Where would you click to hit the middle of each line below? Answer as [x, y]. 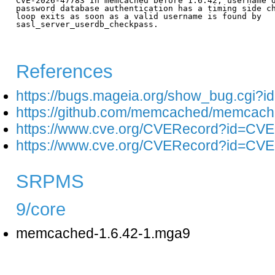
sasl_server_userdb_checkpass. [87, 24]
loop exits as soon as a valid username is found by [139, 16]
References [64, 71]
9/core [41, 209]
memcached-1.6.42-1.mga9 [103, 234]
